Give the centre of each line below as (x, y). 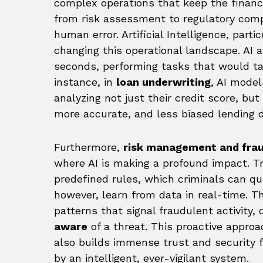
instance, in (85, 82)
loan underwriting (163, 82)
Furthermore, (89, 147)
